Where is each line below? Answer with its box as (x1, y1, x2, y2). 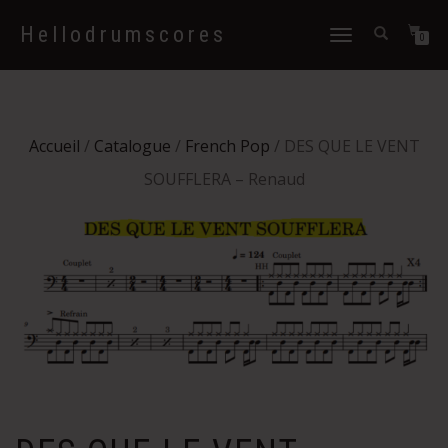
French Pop (184, 135, 270, 157)
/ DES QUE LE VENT (269, 135, 420, 157)
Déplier (329, 30, 361, 43)
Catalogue (93, 135, 171, 157)
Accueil (28, 135, 80, 157)
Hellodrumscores (20, 22, 227, 47)
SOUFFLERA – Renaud (143, 168, 305, 190)
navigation (329, 68, 377, 81)
